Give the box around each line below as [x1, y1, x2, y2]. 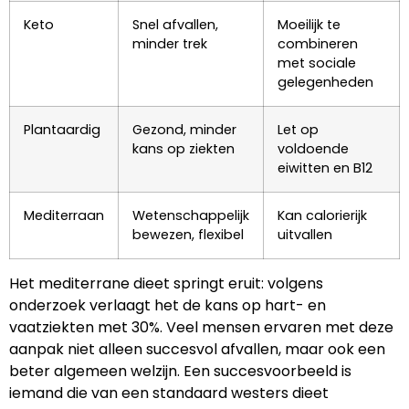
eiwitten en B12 [278, 159, 372, 178]
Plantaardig [24, 121, 100, 140]
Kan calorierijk [278, 206, 367, 225]
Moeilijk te [278, 16, 341, 35]
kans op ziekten [132, 140, 235, 159]
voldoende [278, 140, 349, 159]
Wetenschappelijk [132, 206, 249, 225]
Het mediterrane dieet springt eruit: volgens [9, 273, 323, 295]
